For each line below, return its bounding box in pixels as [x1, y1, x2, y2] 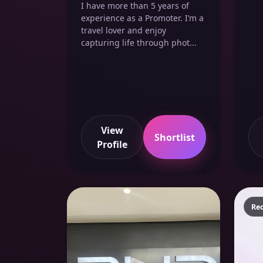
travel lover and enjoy [81, 25, 166, 36]
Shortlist [154, 130, 195, 144]
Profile [96, 137, 127, 151]
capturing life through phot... [81, 37, 197, 49]
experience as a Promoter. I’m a [81, 12, 204, 24]
